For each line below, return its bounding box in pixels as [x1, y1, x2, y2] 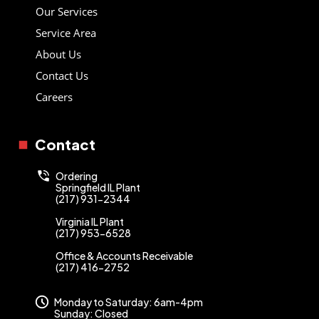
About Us [36, 46, 81, 61]
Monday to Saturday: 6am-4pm [54, 295, 203, 308]
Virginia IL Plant [56, 214, 124, 228]
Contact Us [36, 68, 88, 83]
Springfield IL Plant [56, 180, 140, 194]
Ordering [56, 169, 98, 182]
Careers [36, 89, 73, 104]
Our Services [36, 4, 98, 19]
